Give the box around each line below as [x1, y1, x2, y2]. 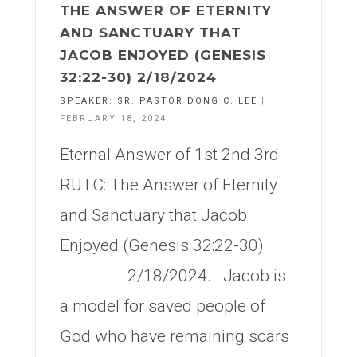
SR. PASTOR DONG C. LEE [117, 96, 257, 106]
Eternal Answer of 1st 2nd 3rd [60, 145, 279, 164]
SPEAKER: [60, 96, 117, 106]
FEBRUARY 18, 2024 [60, 113, 167, 124]
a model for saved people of [60, 296, 265, 316]
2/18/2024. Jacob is [60, 266, 286, 285]
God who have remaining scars [60, 327, 289, 346]
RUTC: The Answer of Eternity [60, 175, 277, 194]
